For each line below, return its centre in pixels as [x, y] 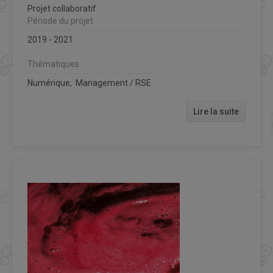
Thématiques [53, 64]
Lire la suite [216, 111]
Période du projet [60, 20]
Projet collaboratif [62, 8]
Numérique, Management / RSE [89, 83]
